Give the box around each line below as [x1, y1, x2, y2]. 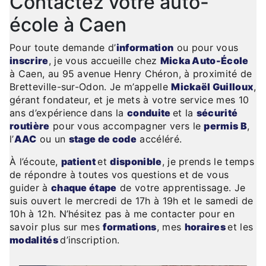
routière [9, 120, 50, 132]
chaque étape [50, 182, 117, 194]
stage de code [68, 133, 137, 145]
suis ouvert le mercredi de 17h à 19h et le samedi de [9, 195, 254, 207]
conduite [127, 107, 173, 119]
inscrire [9, 55, 49, 67]
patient [61, 156, 98, 168]
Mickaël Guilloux [171, 81, 254, 93]
